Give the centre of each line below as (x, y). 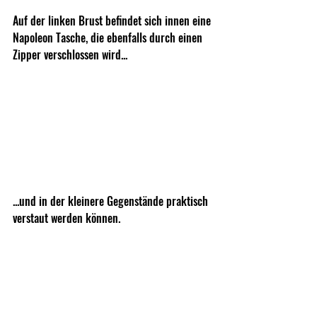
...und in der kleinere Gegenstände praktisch (112, 201)
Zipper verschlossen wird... (71, 54)
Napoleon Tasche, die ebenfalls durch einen (109, 37)
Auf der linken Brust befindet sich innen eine (113, 20)
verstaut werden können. (67, 218)
